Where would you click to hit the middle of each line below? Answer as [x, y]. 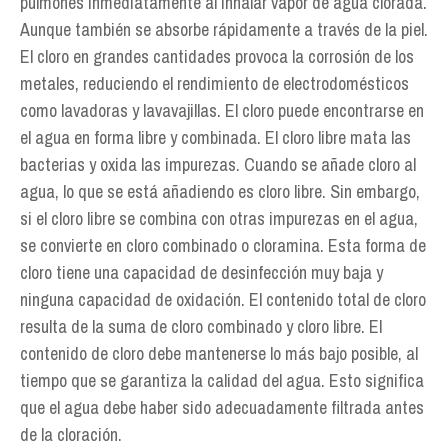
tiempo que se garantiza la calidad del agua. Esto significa [222, 380]
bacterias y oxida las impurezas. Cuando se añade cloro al [218, 164]
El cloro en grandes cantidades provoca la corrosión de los [217, 56]
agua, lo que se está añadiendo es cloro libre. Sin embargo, [220, 191]
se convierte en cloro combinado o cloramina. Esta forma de [223, 245]
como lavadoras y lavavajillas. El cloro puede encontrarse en [222, 110]
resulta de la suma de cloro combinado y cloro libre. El [201, 326]
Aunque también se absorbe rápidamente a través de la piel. [224, 29]
